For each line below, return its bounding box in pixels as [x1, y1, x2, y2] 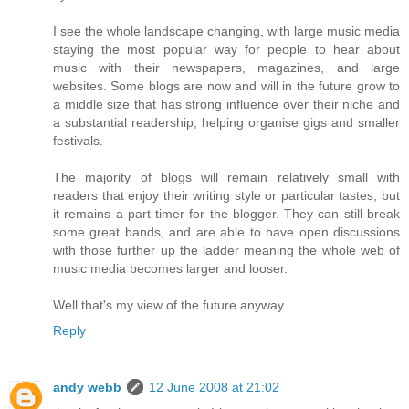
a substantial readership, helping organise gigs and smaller [53, 115, 400, 131]
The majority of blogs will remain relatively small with [53, 170, 400, 185]
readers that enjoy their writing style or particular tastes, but [53, 188, 400, 204]
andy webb [53, 380, 121, 395]
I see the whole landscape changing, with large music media [53, 24, 400, 39]
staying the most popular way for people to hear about [53, 42, 400, 58]
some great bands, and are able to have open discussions [53, 225, 400, 240]
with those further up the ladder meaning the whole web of [53, 243, 400, 258]
